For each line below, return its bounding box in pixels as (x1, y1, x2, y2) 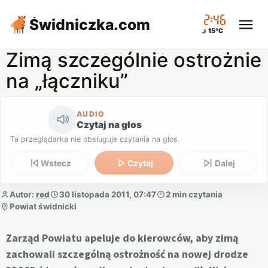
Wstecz (41, 158, 72, 168)
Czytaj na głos (77, 118, 142, 130)
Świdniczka (29, 16, 114, 33)
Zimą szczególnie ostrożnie (6, 48, 261, 72)
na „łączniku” (6, 69, 128, 93)
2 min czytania (166, 189, 223, 199)
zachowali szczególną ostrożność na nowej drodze (6, 247, 248, 263)
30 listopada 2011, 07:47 (59, 189, 156, 199)
